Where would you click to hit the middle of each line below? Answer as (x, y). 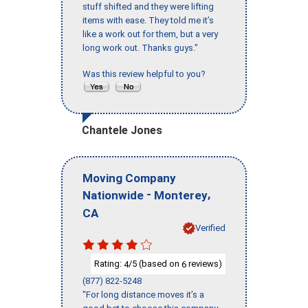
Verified (210, 228)
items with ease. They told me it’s (148, 20)
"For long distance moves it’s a (143, 295)
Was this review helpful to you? (146, 74)
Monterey (181, 195)
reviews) (204, 263)
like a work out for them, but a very (150, 34)
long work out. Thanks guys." (140, 47)
